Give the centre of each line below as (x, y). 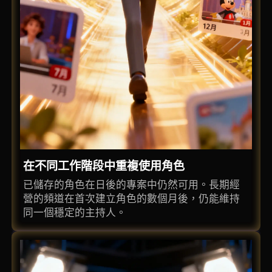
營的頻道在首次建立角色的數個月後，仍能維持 (132, 198)
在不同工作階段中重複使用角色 (104, 166)
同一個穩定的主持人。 (75, 212)
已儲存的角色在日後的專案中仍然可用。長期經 (132, 184)
